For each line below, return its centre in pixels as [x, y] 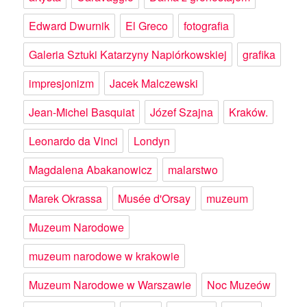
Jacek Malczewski [154, 84]
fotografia [207, 26]
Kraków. [249, 112]
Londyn [152, 141]
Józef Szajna [182, 112]
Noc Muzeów [239, 285]
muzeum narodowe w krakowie [105, 256]
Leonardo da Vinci [74, 141]
